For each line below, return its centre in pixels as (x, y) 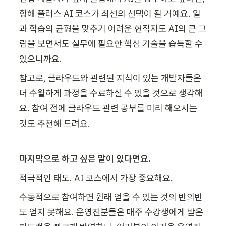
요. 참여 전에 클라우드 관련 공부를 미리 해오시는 (108, 108)
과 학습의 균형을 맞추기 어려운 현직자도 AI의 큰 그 (113, 29)
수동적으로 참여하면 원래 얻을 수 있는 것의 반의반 (111, 197)
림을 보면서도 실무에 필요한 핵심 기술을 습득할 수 (111, 44)
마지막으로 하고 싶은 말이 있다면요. (85, 159)
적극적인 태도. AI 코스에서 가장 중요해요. (96, 178)
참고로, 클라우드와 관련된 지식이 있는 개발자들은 (110, 78)
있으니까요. (41, 59)
